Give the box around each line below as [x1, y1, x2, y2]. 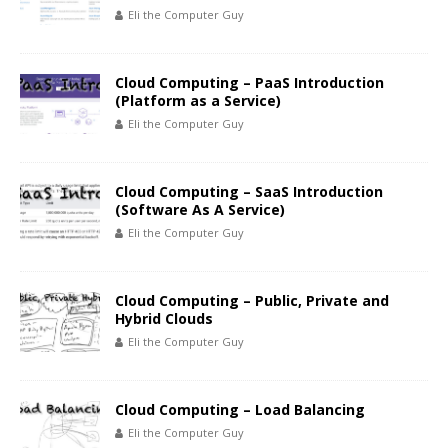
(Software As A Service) [115, 199, 285, 219]
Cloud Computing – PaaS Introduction [115, 72, 384, 92]
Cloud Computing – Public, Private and [115, 290, 389, 310]
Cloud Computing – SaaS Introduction [115, 181, 383, 201]
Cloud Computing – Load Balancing [115, 399, 365, 419]
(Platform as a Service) [115, 90, 281, 110]
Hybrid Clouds [115, 308, 213, 328]
